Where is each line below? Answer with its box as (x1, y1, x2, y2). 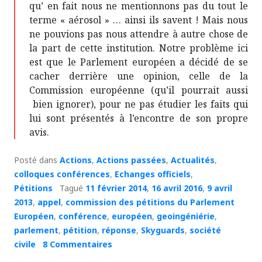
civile (14, 238, 36, 250)
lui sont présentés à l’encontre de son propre (29, 111, 248, 125)
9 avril (207, 182, 232, 194)
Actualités (171, 154, 215, 166)
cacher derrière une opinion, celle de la (29, 69, 248, 82)
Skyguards (141, 224, 185, 236)
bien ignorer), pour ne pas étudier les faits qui (29, 97, 248, 111)
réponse (102, 224, 136, 236)
